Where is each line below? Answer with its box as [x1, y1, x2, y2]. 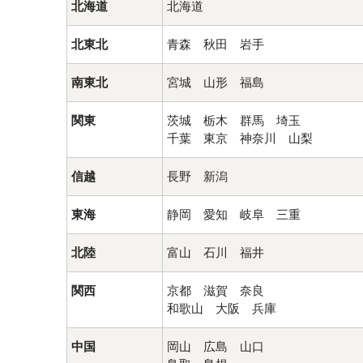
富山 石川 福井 [167, 246, 264, 260]
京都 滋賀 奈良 [167, 284, 264, 298]
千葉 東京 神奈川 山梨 [167, 131, 313, 146]
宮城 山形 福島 [167, 75, 264, 90]
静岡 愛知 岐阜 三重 [167, 207, 301, 222]
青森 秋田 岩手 [167, 37, 264, 52]
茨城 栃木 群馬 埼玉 [167, 113, 301, 128]
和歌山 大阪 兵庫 [167, 301, 276, 316]
